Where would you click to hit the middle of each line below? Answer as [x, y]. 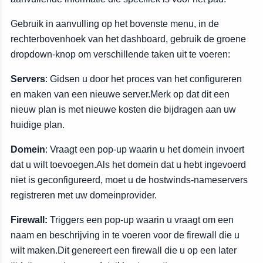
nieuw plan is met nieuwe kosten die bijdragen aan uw [123, 109]
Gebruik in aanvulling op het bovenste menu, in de [115, 24]
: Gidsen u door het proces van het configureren [144, 79]
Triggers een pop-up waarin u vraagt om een [141, 220]
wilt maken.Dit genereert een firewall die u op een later [124, 250]
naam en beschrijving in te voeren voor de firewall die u [125, 235]
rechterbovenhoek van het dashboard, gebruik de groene [128, 39]
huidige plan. [38, 125]
